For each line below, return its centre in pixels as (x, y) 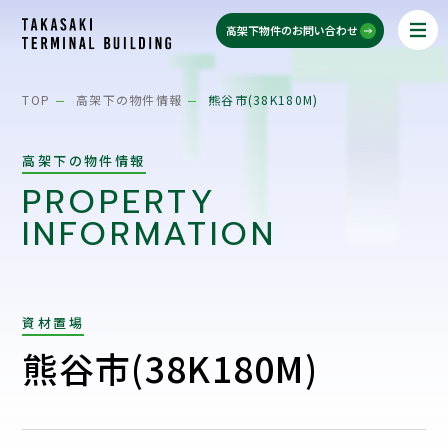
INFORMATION (150, 234)
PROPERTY (120, 202)
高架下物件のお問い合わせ (291, 30)
